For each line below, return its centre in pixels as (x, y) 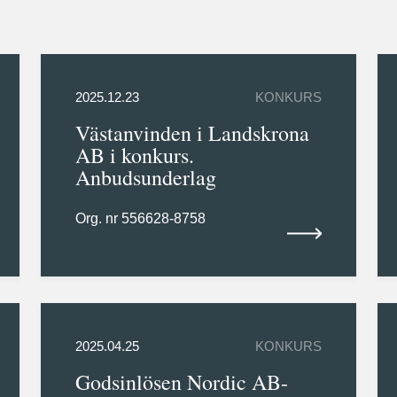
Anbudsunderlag (145, 178)
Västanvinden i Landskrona (192, 133)
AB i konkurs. (134, 156)
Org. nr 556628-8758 (140, 219)
